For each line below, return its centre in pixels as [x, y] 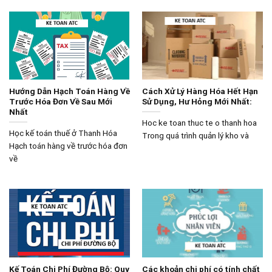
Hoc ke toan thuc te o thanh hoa [199, 122]
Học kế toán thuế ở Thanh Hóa [63, 133]
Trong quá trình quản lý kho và [195, 135]
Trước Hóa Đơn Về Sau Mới [60, 101]
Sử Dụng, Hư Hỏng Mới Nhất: [197, 101]
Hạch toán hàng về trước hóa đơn [68, 145]
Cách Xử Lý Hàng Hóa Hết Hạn [200, 91]
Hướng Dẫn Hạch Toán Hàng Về [69, 91]
